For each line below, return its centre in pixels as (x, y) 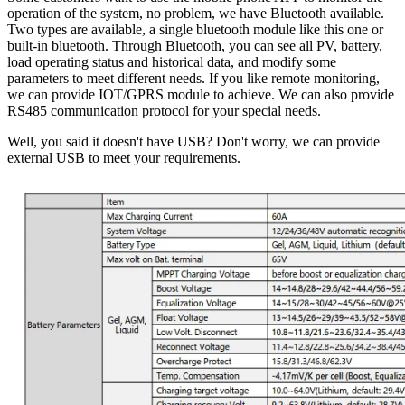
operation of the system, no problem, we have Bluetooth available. (196, 13)
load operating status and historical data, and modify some (172, 61)
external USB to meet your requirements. (124, 157)
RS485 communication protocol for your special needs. (164, 110)
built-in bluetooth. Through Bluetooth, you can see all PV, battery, (195, 45)
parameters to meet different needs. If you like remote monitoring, (193, 78)
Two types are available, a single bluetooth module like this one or (195, 29)
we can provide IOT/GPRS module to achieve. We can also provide (201, 94)
